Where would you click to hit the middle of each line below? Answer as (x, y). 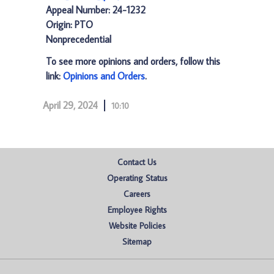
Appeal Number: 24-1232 (96, 10)
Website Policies (137, 226)
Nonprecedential (79, 39)
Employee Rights (137, 210)
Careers (137, 194)
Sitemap (137, 242)
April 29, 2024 (70, 105)
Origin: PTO (69, 24)
